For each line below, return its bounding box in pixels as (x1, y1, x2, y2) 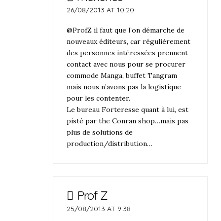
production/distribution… (67, 139, 153, 148)
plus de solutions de (67, 128, 133, 137)
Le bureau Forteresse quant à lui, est (67, 105, 189, 114)
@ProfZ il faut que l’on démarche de (67, 26, 185, 35)
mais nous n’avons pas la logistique (67, 82, 182, 92)
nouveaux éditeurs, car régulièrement (67, 37, 191, 46)
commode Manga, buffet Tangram (67, 71, 178, 80)
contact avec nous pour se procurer (67, 60, 186, 69)
